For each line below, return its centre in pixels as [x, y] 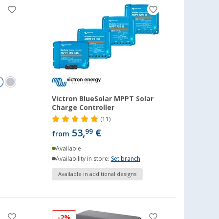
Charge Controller [83, 107]
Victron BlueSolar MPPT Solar [103, 99]
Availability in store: [83, 159]
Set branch [125, 159]
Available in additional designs [98, 174]
